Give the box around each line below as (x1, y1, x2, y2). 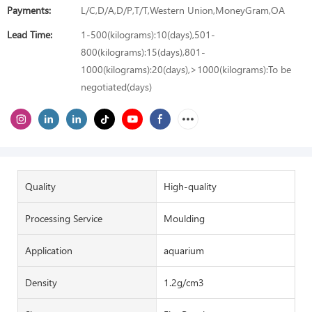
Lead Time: (7, 28, 52, 41)
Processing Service (25, 211, 102, 225)
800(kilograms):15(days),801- (81, 45, 205, 58)
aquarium (163, 243, 204, 257)
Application (25, 243, 72, 257)
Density (25, 275, 57, 289)
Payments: (7, 3, 51, 17)
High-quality (163, 179, 217, 193)
